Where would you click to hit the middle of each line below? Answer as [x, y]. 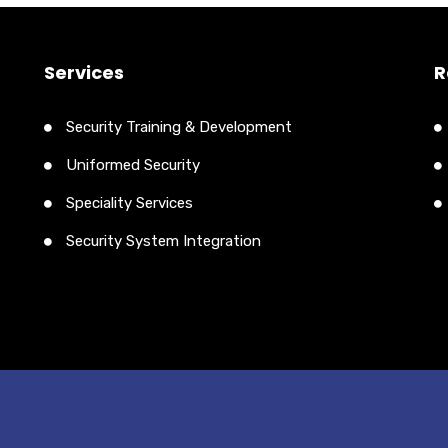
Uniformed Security [133, 164]
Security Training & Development [179, 126]
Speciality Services [129, 202]
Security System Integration [163, 240]
